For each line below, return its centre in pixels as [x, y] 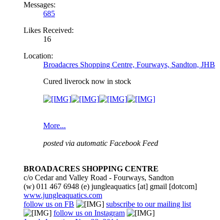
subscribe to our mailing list [149, 204]
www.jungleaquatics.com [63, 195]
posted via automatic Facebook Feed [101, 143]
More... [55, 126]
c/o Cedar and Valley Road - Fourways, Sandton [99, 178]
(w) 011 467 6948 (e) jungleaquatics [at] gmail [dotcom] [110, 187]
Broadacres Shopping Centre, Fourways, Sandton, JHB [129, 65]
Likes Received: [49, 30]
